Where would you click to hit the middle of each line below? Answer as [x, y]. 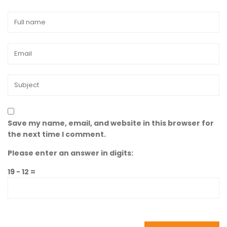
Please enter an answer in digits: [70, 153]
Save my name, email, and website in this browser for [111, 123]
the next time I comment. [57, 135]
